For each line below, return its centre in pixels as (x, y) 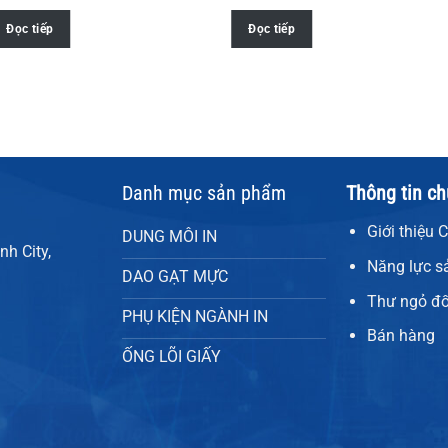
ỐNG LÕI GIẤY (171, 357)
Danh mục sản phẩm (203, 193)
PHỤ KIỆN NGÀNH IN (194, 317)
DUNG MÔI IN (169, 237)
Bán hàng (400, 336)
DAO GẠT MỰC (174, 277)
